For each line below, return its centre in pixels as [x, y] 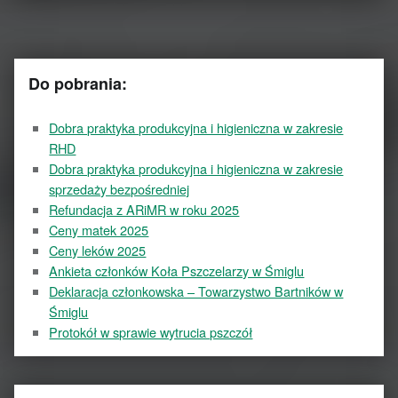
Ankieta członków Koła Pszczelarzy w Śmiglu [177, 271]
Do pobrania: [78, 84]
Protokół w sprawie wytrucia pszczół [151, 332]
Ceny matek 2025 [99, 230]
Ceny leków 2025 [98, 251]
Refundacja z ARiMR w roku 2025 [144, 210]
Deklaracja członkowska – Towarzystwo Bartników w [196, 291]
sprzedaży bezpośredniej [119, 189]
